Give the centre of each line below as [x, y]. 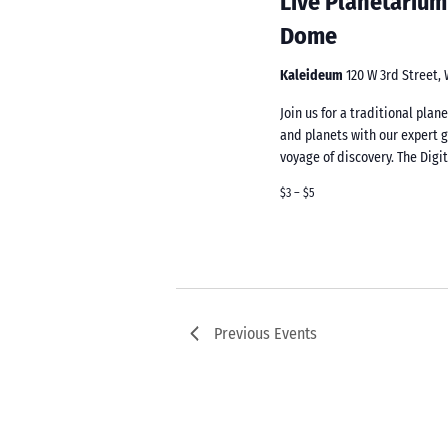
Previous [244, 333]
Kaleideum [313, 75]
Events [296, 333]
